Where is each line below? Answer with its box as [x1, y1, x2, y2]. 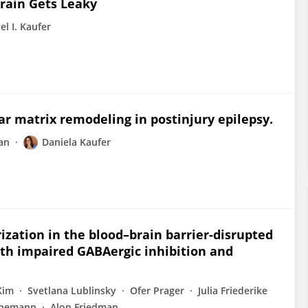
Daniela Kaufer [42, 135, 111, 148]
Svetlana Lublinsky [27, 284, 116, 297]
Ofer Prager [130, 284, 184, 297]
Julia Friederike [198, 284, 267, 297]
